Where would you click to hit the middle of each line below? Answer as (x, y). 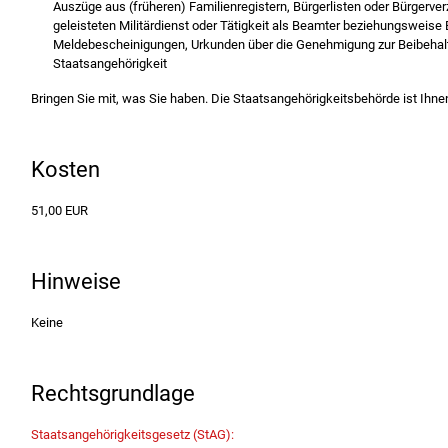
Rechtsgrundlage (112, 394)
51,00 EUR (59, 210)
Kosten (65, 169)
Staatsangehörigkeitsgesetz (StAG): (132, 435)
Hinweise (75, 281)
